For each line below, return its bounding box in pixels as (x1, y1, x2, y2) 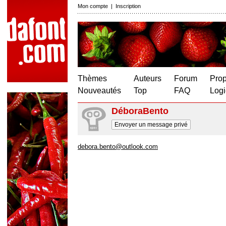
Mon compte (78, 3, 108, 9)
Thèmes (78, 74, 107, 83)
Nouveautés (78, 86, 121, 95)
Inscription (116, 3, 141, 9)
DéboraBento (111, 106, 168, 116)
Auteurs (134, 74, 161, 83)
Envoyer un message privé (115, 121, 188, 128)
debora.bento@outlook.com (78, 143, 158, 150)
